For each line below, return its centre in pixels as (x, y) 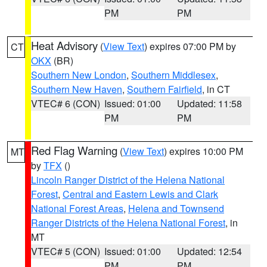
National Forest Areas (77, 208)
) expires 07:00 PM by (190, 46)
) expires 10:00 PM (204, 151)
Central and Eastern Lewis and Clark (140, 194)
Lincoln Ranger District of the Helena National (128, 180)
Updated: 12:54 (210, 251)
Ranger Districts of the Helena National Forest (128, 223)
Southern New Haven (77, 89)
